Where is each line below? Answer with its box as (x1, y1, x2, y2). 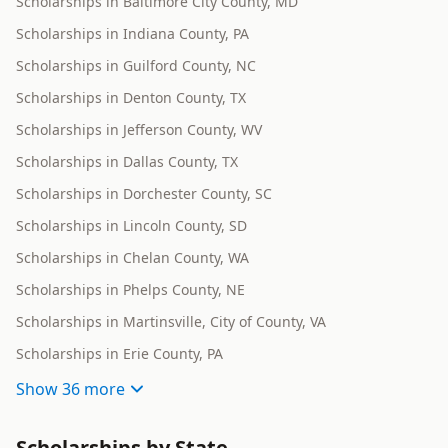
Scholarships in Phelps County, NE (16, 280, 245, 300)
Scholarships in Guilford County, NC (16, 56, 256, 76)
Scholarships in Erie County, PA (16, 344, 223, 364)
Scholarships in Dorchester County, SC (16, 184, 272, 204)
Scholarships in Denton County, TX (16, 88, 246, 108)
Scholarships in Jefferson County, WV (16, 120, 262, 140)
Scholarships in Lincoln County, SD (16, 216, 247, 236)
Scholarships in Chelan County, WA (16, 248, 249, 268)
